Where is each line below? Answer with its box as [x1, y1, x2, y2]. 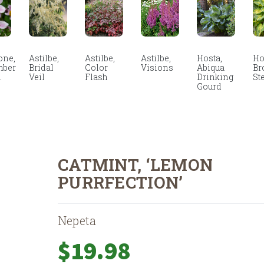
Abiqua [197, 62, 225, 74]
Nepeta [58, 213, 97, 229]
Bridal [29, 62, 54, 74]
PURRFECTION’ [58, 171, 183, 194]
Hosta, [197, 52, 222, 64]
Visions [141, 62, 173, 74]
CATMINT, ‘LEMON [58, 154, 213, 176]
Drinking [197, 71, 233, 83]
